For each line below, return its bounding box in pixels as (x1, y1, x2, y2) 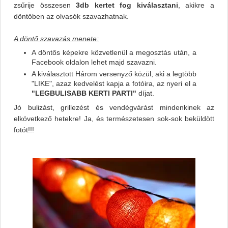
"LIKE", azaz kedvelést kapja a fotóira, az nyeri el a (32, 79, 196, 88)
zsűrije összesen (14, 1, 76, 10)
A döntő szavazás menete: (14, 35, 99, 43)
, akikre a (178, 1, 215, 10)
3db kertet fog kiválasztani (76, 1, 178, 10)
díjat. (136, 89, 154, 97)
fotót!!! (14, 125, 34, 134)
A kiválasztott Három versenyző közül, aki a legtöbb (32, 69, 196, 78)
